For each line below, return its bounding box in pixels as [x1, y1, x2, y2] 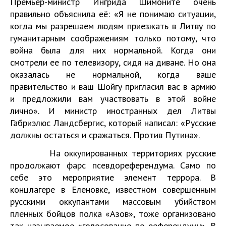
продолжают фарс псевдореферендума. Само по [10, 159, 216, 171]
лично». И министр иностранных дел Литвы [10, 105, 216, 117]
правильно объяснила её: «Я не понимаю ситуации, [10, 8, 216, 20]
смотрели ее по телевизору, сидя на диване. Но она [10, 56, 216, 68]
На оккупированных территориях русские [10, 147, 216, 159]
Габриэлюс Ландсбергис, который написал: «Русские [10, 117, 216, 129]
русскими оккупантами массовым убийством [10, 196, 216, 207]
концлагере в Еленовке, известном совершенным [10, 184, 216, 195]
